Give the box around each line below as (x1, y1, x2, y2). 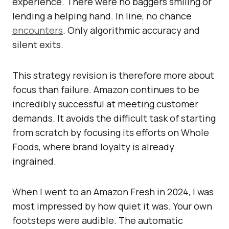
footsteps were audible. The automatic (12, 214, 183, 227)
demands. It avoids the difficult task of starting (12, 112, 216, 125)
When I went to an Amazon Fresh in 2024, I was (12, 186, 214, 198)
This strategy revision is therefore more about (12, 69, 214, 82)
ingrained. (12, 155, 56, 168)
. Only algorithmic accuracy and (63, 24, 200, 37)
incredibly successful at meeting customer (12, 98, 198, 110)
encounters (12, 24, 63, 37)
